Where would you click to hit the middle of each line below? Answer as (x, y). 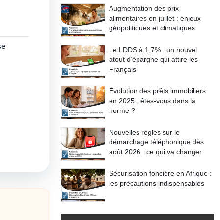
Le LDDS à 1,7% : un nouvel (153, 50)
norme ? (122, 111)
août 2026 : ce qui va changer (155, 152)
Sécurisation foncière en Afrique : (160, 174)
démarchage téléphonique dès (156, 142)
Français (123, 69)
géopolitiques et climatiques (152, 28)
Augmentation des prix (144, 9)
